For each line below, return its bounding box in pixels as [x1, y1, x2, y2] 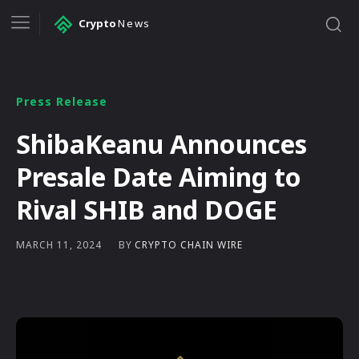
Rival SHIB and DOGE [16, 192, 277, 227]
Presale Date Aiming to [16, 159, 301, 194]
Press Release [16, 93, 107, 109]
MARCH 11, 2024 [16, 238, 102, 252]
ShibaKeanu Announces [16, 126, 307, 161]
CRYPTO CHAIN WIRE [135, 237, 243, 252]
